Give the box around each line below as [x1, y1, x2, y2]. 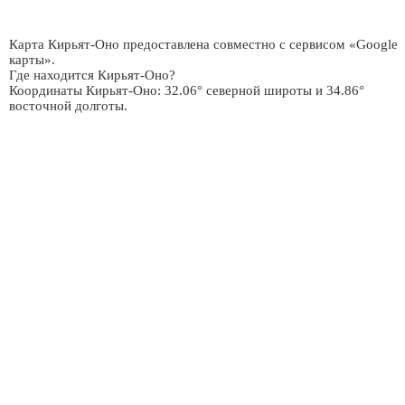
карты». [9, 52, 55, 67]
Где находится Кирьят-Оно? [9, 67, 175, 82]
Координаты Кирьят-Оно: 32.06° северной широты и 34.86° [9, 82, 364, 98]
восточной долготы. [9, 98, 127, 113]
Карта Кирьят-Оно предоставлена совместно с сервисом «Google [9, 36, 398, 52]
